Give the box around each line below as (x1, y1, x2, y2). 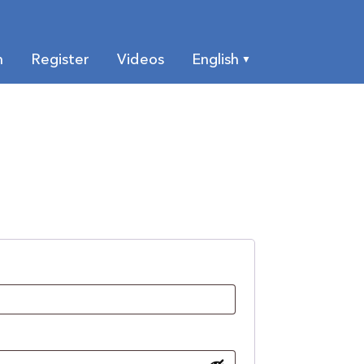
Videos (116, 53, 164, 67)
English (191, 53, 239, 67)
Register (30, 53, 89, 67)
